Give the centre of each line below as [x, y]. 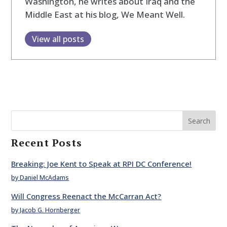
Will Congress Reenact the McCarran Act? [86, 196]
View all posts [58, 39]
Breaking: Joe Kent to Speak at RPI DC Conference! [102, 164]
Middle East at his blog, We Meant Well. [105, 14]
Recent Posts [47, 143]
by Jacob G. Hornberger [46, 210]
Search [199, 121]
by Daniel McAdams [40, 178]
